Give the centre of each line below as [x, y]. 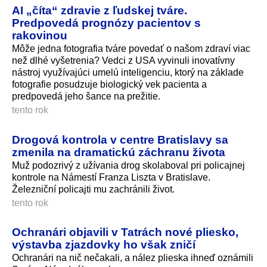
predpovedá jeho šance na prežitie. [86, 96]
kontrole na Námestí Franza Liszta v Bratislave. [111, 177]
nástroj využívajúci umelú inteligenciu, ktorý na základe [128, 72]
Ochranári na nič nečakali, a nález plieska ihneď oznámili [133, 258]
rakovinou [40, 35]
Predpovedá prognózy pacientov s [106, 22]
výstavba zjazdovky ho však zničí [104, 245]
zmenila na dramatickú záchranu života [119, 152]
